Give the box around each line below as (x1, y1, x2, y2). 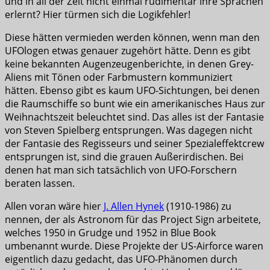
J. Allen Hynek (104, 199, 164, 213)
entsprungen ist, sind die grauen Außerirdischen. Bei (5, 150, 243, 164)
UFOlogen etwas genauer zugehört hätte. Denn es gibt (5, 44, 251, 58)
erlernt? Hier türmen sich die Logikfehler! (5, 8, 190, 22)
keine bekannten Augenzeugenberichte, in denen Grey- (5, 57, 254, 71)
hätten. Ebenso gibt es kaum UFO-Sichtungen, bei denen (5, 84, 260, 98)
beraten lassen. (5, 177, 75, 190)
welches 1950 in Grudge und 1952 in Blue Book (5, 226, 216, 240)
